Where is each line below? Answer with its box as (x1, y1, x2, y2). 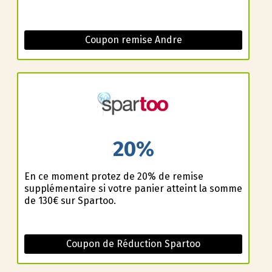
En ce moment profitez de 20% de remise (24, 170, 203, 182)
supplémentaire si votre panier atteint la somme (24, 182, 242, 194)
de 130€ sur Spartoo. (24, 194, 116, 206)
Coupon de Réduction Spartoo (66, 237, 200, 250)
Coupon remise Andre (84, 34, 182, 46)
